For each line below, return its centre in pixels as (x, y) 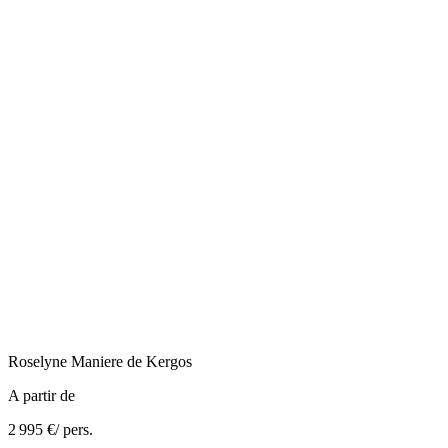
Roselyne (37, 361)
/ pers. (74, 429)
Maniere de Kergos (131, 361)
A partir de (41, 395)
